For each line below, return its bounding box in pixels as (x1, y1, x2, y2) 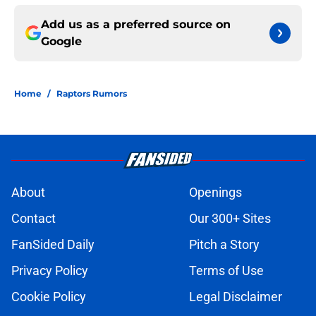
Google (41, 35, 82, 49)
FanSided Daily (11, 237, 95, 253)
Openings (189, 185, 242, 200)
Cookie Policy (11, 289, 86, 305)
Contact (11, 211, 56, 226)
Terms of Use (189, 263, 264, 279)
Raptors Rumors (56, 88, 127, 99)
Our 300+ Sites (189, 211, 271, 226)
